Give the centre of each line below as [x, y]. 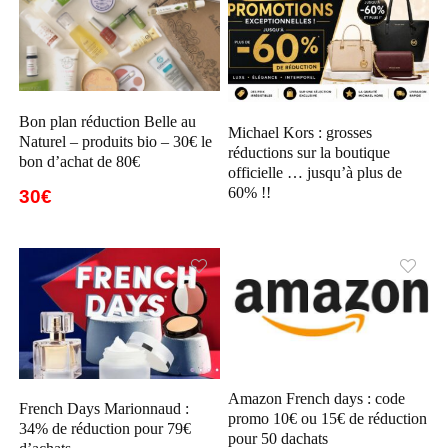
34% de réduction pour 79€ [105, 428]
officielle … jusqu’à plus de [315, 172]
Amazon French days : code [317, 399]
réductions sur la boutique [309, 152]
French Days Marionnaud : [104, 408]
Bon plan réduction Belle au [108, 121]
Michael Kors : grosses [300, 132]
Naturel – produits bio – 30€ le [116, 141]
